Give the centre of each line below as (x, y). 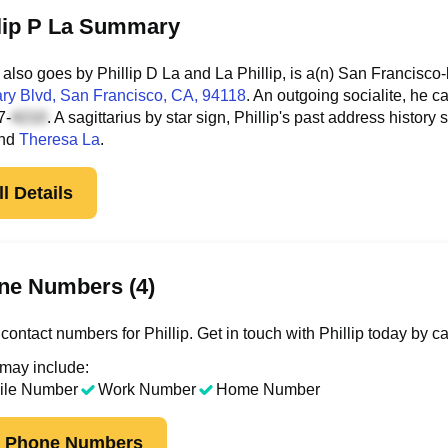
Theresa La (59, 139)
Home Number (268, 389)
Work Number (147, 389)
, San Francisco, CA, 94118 (149, 95)
